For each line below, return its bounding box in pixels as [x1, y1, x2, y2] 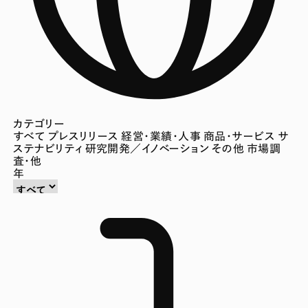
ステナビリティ [12, 142, 85, 155]
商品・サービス [203, 129, 278, 142]
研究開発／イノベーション [85, 142, 212, 155]
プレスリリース [47, 129, 122, 142]
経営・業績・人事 [121, 129, 203, 142]
